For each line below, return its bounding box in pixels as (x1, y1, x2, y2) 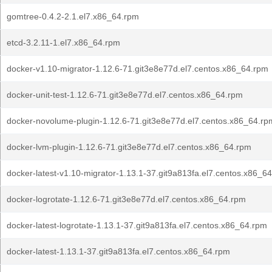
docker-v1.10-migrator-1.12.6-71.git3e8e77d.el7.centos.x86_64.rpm (7, 64, 268, 73)
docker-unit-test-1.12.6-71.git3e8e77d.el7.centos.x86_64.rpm (7, 90, 243, 100)
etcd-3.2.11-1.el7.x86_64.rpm (7, 38, 120, 47)
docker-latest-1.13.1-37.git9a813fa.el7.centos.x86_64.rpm (7, 246, 230, 256)
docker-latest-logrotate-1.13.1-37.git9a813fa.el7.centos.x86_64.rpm (7, 220, 267, 230)
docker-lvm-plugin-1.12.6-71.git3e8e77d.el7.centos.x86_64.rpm (7, 142, 251, 152)
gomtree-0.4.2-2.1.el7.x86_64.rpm (7, 12, 139, 21)
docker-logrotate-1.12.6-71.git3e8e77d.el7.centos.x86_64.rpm (7, 194, 246, 204)
